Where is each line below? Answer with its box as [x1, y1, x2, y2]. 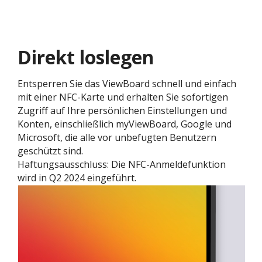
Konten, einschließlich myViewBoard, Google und [18, 117, 232, 130]
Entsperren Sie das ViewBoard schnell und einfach [18, 77, 236, 90]
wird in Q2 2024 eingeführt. [18, 171, 136, 184]
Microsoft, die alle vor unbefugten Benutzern [18, 130, 216, 144]
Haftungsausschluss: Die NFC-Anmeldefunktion [18, 157, 226, 171]
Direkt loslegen [18, 44, 154, 70]
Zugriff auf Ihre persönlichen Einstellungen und [18, 104, 227, 117]
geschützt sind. [18, 144, 83, 157]
